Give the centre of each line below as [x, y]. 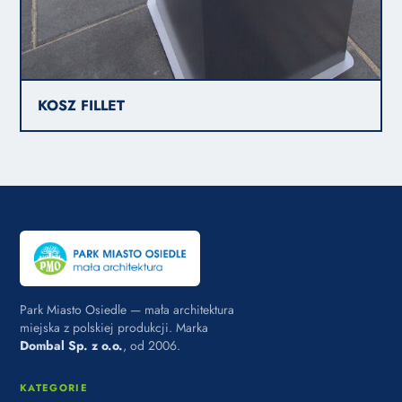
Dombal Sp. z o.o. [71, 345]
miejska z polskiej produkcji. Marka [114, 327]
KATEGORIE [54, 387]
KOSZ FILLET [81, 105]
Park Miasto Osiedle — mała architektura [127, 309]
